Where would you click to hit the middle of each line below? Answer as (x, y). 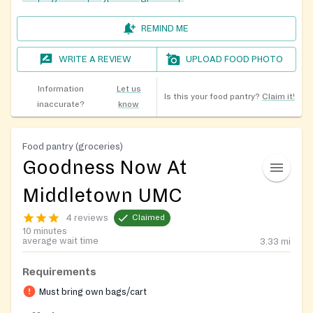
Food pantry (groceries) (73, 146)
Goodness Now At (105, 167)
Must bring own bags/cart (93, 292)
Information (60, 89)
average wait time (60, 241)
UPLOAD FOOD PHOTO (235, 59)
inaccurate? (60, 104)
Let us (129, 89)
